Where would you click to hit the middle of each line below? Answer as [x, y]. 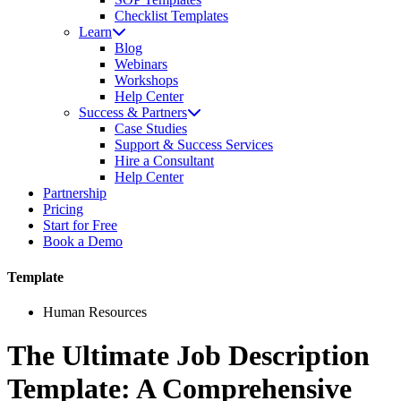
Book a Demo [83, 242]
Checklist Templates [171, 16]
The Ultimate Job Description [188, 356]
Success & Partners [133, 113]
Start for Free [80, 226]
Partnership [75, 193]
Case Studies [151, 129]
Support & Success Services [194, 145]
